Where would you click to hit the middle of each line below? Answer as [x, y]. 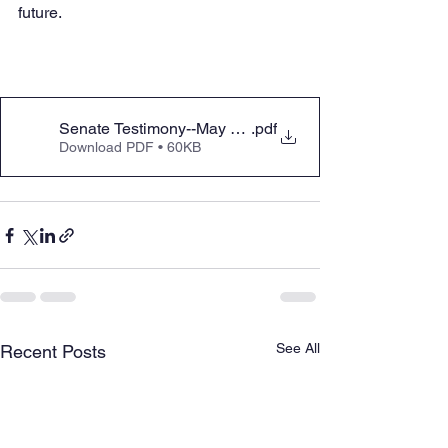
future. [40, 12]
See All [298, 348]
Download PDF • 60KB [130, 146]
